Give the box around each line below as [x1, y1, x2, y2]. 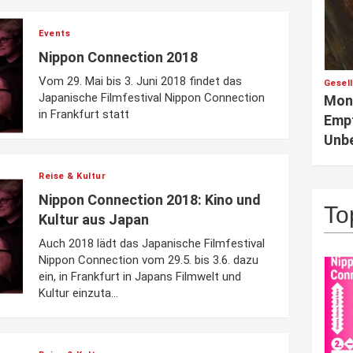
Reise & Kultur [39, 171, 106, 181]
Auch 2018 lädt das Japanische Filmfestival [39, 236, 265, 251]
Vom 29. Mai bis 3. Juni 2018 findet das [39, 74, 242, 88]
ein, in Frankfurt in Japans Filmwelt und [39, 269, 241, 284]
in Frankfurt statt [39, 107, 129, 121]
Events [39, 28, 70, 39]
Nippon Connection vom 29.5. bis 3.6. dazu [39, 253, 258, 267]
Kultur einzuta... [39, 286, 118, 300]
